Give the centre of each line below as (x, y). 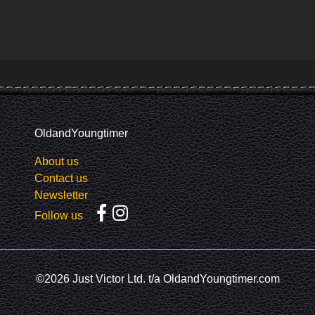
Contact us (61, 178)
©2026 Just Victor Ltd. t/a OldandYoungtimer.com (157, 278)
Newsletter (61, 195)
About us (57, 161)
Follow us (59, 215)
